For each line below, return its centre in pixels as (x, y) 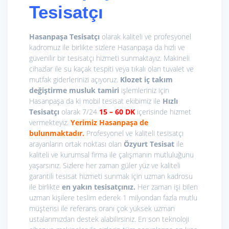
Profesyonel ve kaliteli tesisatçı (135, 133)
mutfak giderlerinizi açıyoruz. (75, 80)
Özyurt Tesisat (149, 144)
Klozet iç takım (146, 80)
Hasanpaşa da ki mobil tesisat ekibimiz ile (96, 101)
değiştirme (48, 90)
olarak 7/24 (79, 112)
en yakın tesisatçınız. (100, 187)
